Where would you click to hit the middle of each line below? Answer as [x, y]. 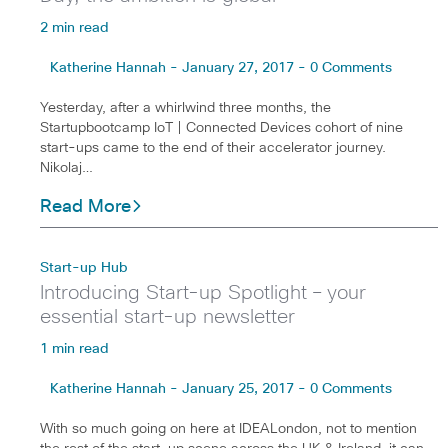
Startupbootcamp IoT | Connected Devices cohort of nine [221, 127]
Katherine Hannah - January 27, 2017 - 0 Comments [221, 67]
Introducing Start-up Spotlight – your [203, 292]
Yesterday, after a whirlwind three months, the [185, 107]
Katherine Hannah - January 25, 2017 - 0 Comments [221, 388]
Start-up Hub [84, 267]
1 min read [74, 348]
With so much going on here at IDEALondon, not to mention [228, 428]
